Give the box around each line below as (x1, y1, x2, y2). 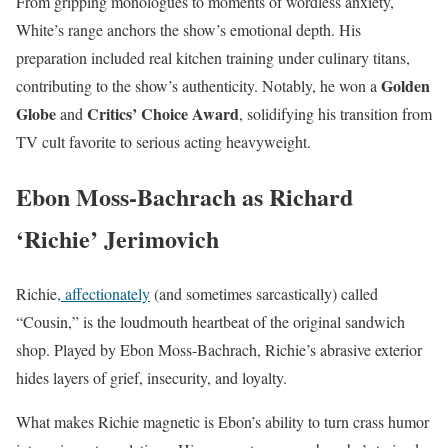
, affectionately (57, 283, 150, 305)
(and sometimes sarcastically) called (150, 283, 378, 305)
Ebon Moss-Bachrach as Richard (16, 179, 353, 215)
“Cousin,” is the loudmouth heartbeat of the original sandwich (16, 311, 405, 333)
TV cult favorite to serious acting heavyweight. (16, 131, 311, 153)
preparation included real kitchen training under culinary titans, (16, 47, 410, 69)
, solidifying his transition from (239, 103, 432, 125)
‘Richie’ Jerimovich (16, 221, 219, 257)
